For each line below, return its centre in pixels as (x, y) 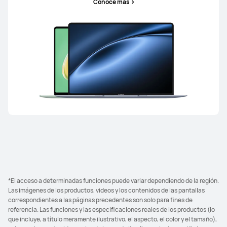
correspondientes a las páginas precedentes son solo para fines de (100, 200)
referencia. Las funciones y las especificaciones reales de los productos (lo (111, 210)
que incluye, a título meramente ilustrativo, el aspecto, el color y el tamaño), (112, 219)
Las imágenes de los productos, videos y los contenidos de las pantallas (106, 190)
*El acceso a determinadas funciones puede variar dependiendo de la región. (113, 181)
